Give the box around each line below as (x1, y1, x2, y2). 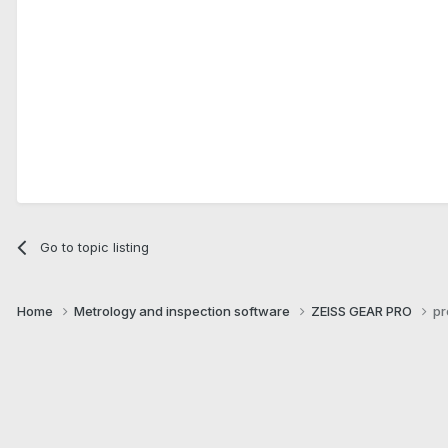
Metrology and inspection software (74, 302, 293, 319)
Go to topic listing (40, 238, 150, 255)
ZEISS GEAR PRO (311, 302, 415, 319)
